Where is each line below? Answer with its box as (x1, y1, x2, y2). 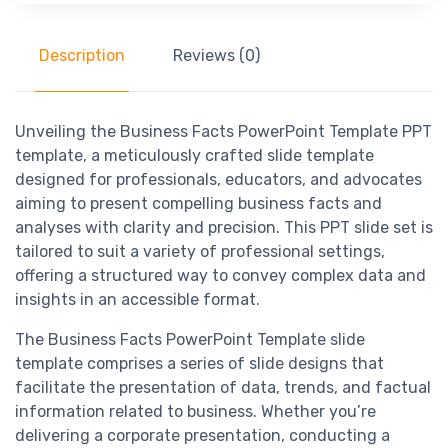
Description (39, 46, 125, 66)
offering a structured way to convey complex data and (15, 266, 426, 286)
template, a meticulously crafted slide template (15, 146, 374, 166)
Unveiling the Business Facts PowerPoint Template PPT (15, 122, 432, 142)
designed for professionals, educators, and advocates (15, 170, 422, 190)
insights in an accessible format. (15, 290, 260, 310)
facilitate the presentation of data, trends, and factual (15, 378, 431, 398)
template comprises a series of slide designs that (15, 354, 384, 374)
